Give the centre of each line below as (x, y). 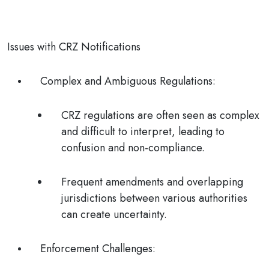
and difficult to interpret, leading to (143, 131)
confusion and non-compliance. (133, 148)
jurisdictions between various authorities (154, 198)
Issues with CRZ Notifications (74, 47)
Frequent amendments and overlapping (152, 182)
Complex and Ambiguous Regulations (126, 81)
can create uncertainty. (114, 214)
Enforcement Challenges (96, 249)
